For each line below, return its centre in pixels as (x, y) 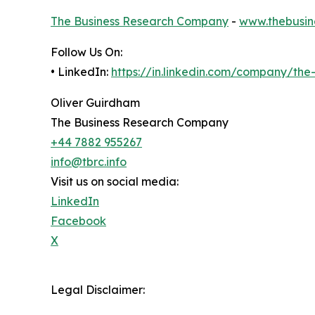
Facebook (78, 221)
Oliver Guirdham (95, 103)
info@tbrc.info (89, 162)
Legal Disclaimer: (98, 290)
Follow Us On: (86, 52)
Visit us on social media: (115, 182)
